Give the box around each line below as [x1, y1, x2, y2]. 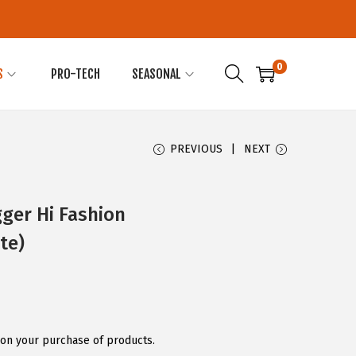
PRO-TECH [51, 66, 100, 82]
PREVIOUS [170, 142, 222, 156]
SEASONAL [132, 66, 181, 82]
